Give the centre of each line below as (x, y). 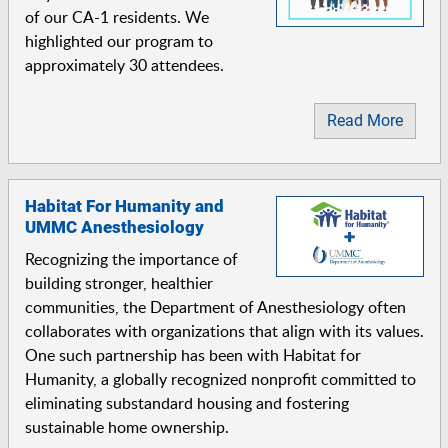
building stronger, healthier (118, 282)
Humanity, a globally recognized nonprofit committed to (220, 378)
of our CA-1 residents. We (116, 17)
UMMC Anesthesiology (114, 226)
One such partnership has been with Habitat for (192, 354)
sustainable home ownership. (126, 426)
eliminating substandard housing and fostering (186, 402)
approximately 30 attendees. (124, 65)
